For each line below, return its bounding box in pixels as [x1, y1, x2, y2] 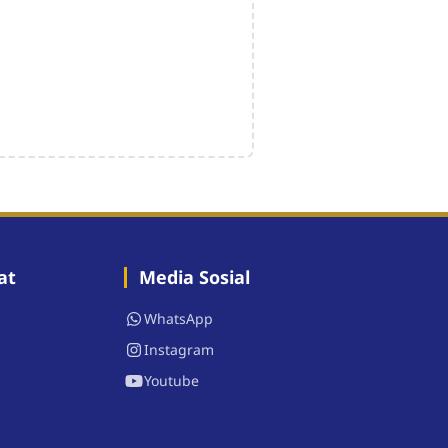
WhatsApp [144, 309, 213, 329]
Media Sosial [139, 265, 250, 290]
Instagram [144, 340, 214, 360]
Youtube [144, 371, 199, 391]
